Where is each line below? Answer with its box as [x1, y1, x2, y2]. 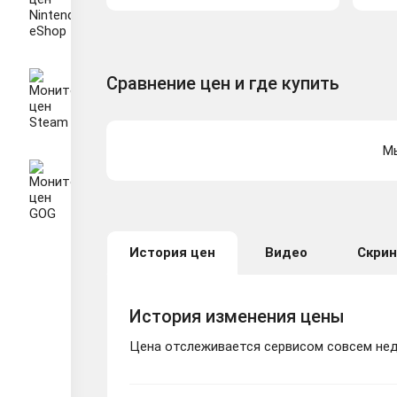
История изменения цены [129, 305, 345, 327]
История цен [129, 244, 215, 261]
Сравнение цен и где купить [106, 72, 339, 94]
